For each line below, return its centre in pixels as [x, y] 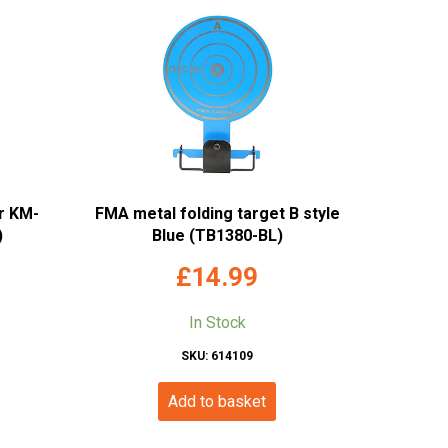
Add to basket [217, 402]
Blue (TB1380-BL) [217, 236]
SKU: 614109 [217, 356]
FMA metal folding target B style [217, 214]
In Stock [217, 323]
